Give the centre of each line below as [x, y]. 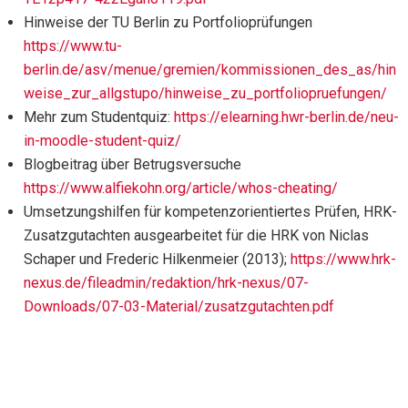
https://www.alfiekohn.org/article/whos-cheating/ [181, 188]
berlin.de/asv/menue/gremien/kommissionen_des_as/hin [210, 69]
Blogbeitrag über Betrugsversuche [133, 164]
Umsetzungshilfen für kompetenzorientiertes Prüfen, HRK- [210, 211]
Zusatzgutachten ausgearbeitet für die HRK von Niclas [196, 235]
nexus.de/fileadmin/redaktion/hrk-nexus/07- [166, 282]
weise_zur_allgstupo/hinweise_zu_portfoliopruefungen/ [205, 93]
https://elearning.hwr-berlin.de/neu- [286, 117]
